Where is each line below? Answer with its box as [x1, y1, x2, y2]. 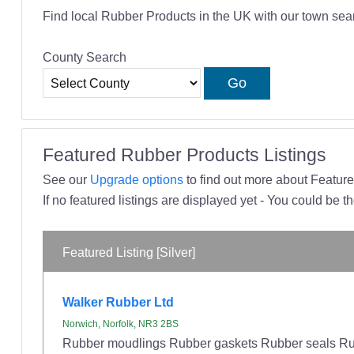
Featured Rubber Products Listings [42, 145, 326, 166]
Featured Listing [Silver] [62, 244, 196, 259]
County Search [42, 50, 126, 65]
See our [42, 172, 90, 187]
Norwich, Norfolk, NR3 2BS [62, 318, 179, 330]
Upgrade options [89, 172, 183, 187]
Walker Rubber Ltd [62, 294, 175, 309]
